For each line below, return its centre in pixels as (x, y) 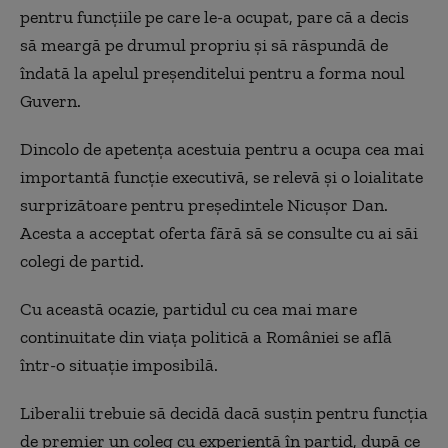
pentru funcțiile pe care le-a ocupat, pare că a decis (214, 17)
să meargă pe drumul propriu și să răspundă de (204, 45)
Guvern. (52, 101)
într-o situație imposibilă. (121, 365)
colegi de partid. (82, 261)
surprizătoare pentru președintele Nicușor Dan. (204, 205)
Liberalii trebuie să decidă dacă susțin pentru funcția (224, 413)
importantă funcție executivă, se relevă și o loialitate (221, 177)
